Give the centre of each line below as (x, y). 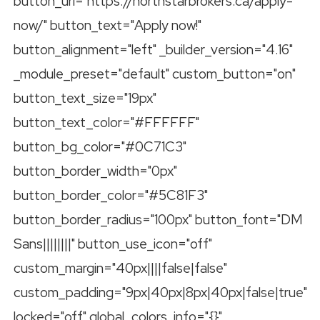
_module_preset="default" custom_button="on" (155, 74)
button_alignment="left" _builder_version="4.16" (153, 49)
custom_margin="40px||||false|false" (120, 268)
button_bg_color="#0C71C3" (100, 146)
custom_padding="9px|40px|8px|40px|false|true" (160, 292)
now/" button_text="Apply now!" (107, 25)
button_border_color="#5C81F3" (111, 195)
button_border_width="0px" (95, 171)
